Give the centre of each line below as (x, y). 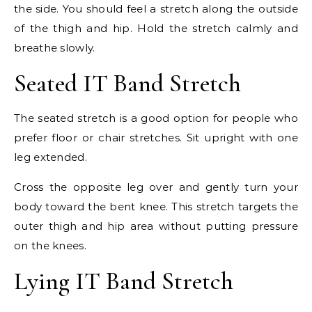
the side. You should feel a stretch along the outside (156, 9)
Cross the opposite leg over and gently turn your (156, 187)
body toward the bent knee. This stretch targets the (156, 207)
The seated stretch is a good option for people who (156, 118)
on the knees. (50, 246)
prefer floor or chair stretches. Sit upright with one (156, 138)
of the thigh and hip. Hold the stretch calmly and (156, 29)
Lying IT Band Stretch (124, 281)
